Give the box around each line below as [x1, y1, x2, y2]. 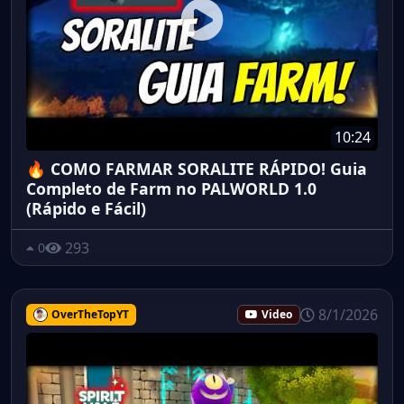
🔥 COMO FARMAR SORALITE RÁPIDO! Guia [26, 157, 367, 179]
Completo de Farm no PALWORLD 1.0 [26, 177, 317, 199]
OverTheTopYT [50, 307, 129, 323]
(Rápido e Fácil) [26, 197, 146, 219]
